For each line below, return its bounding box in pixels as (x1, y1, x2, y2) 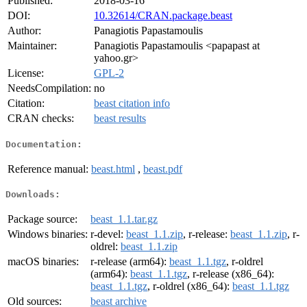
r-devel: (90, 228, 126, 241)
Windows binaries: (8, 228, 88, 241)
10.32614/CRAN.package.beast (94, 10, 232, 22)
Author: (8, 25, 41, 37)
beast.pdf (143, 162, 182, 175)
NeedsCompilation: (8, 82, 91, 95)
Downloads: (5, 189, 60, 200)
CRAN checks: (8, 112, 74, 125)
